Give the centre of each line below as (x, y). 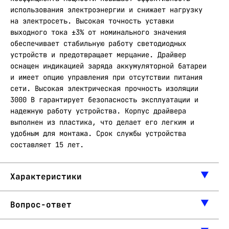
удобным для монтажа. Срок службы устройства (98, 133)
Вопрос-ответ (41, 205)
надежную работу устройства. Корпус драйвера (98, 111)
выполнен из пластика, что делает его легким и (102, 122)
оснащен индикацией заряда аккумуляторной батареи (108, 66)
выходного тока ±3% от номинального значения (98, 32)
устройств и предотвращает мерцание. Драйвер (98, 55)
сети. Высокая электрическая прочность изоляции (104, 88)
